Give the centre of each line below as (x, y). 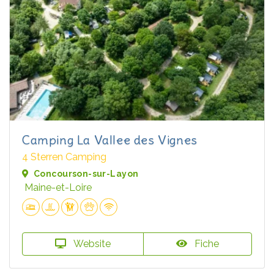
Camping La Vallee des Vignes (110, 140)
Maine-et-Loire (58, 188)
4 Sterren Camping (64, 157)
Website (91, 244)
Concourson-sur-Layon (86, 174)
